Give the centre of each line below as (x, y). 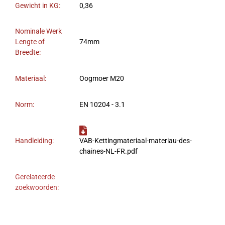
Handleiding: (34, 141)
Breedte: (28, 53)
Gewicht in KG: (38, 6)
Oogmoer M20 (102, 79)
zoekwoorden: (37, 188)
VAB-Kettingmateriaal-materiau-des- (136, 141)
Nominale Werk (38, 32)
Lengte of (30, 42)
